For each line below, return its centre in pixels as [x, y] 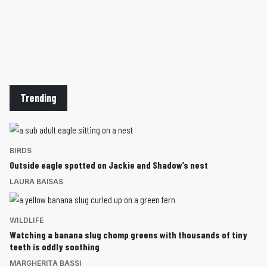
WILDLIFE [27, 221]
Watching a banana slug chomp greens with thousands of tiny [128, 235]
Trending [38, 98]
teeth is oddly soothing [55, 247]
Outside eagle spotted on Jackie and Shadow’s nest [109, 165]
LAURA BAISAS [36, 182]
